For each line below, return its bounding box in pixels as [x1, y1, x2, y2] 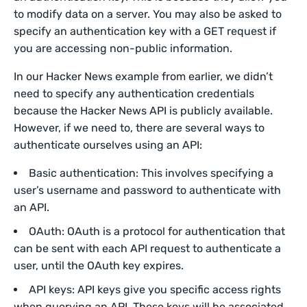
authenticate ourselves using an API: [14, 138, 203, 151]
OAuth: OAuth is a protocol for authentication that [29, 225, 285, 238]
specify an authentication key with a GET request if [14, 25, 277, 38]
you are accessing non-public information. [14, 42, 233, 55]
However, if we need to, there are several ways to [14, 121, 265, 134]
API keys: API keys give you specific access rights [29, 283, 281, 296]
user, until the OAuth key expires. [14, 259, 184, 272]
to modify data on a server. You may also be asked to [14, 8, 282, 21]
